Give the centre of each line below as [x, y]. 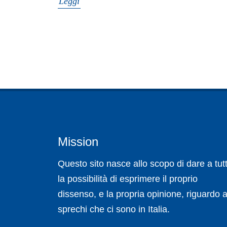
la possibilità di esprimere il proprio [128, 179]
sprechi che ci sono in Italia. [114, 210]
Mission [78, 142]
